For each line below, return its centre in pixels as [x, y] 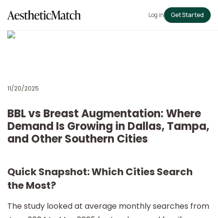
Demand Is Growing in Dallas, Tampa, [108, 126]
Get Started [187, 15]
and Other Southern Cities [78, 139]
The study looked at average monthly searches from [108, 206]
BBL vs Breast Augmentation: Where [104, 114]
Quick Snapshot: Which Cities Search [100, 172]
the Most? [32, 185]
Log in [156, 15]
